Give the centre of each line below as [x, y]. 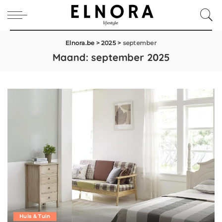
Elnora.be [80, 43]
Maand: [72, 57]
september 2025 [130, 57]
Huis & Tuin [35, 217]
